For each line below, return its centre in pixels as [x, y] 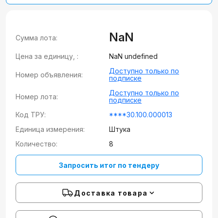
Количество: [36, 144]
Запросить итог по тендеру [109, 165]
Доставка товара [111, 193]
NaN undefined [133, 56]
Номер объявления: [49, 74]
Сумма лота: [36, 37]
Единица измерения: [50, 129]
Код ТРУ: [31, 115]
